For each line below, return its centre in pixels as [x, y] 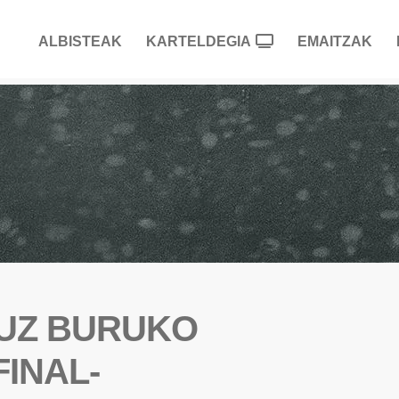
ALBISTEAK [80, 41]
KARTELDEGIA [199, 41]
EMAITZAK [335, 41]
